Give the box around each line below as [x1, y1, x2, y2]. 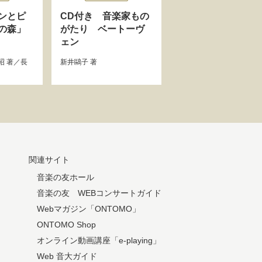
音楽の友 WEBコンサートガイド [37, 188, 161, 198]
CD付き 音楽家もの [60, 11, 149, 21]
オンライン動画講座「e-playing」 [37, 236, 161, 245]
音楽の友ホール [37, 173, 94, 182]
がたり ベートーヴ [60, 24, 144, 34]
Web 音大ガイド [37, 251, 97, 261]
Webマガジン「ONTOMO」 [37, 204, 140, 213]
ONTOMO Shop [37, 220, 96, 229]
